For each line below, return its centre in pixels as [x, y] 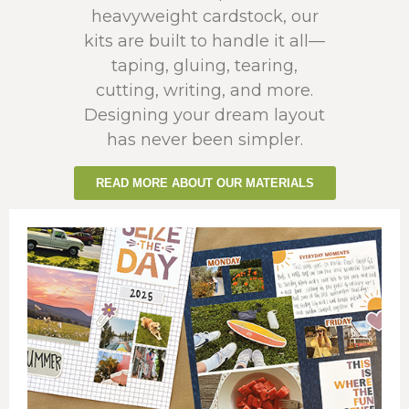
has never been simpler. [204, 140]
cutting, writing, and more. [204, 91]
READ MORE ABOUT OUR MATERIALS [204, 183]
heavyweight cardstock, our [204, 17]
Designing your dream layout [204, 115]
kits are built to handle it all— [204, 42]
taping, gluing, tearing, [204, 66]
